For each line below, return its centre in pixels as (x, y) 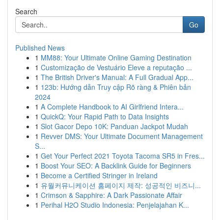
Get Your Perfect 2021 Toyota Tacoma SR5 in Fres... (123, 156)
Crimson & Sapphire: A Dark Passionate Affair (111, 195)
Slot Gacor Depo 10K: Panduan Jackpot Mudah (114, 126)
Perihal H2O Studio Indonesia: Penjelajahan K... (115, 205)
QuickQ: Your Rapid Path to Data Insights (105, 116)
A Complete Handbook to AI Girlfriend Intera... (112, 107)
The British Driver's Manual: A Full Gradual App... (117, 77)
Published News (40, 48)
